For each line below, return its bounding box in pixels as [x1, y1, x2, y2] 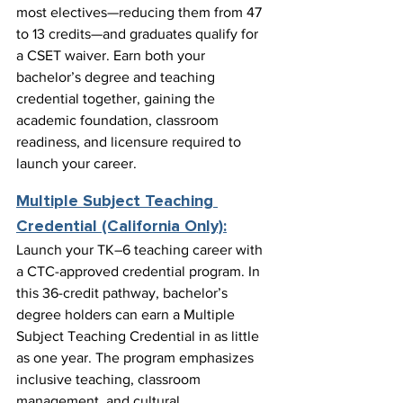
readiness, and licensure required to [16, 134, 245, 150]
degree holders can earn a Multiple [16, 307, 238, 323]
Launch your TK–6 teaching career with [16, 242, 266, 258]
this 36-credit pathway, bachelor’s [16, 285, 231, 301]
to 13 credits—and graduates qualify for [16, 26, 262, 42]
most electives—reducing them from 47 [16, 4, 265, 21]
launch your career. [16, 156, 137, 172]
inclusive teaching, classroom [16, 372, 204, 388]
